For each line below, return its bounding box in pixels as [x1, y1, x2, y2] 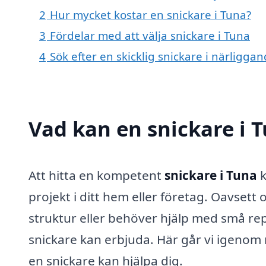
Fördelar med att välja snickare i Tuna [50, 28, 250, 43]
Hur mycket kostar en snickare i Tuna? [50, 7, 251, 23]
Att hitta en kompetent [28, 166, 164, 183]
